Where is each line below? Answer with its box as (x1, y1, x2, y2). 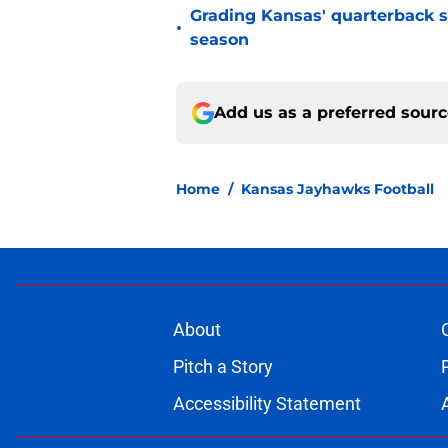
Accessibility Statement (172, 393, 361, 415)
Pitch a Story (172, 356, 273, 378)
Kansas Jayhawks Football (241, 180, 434, 199)
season (190, 30, 249, 50)
